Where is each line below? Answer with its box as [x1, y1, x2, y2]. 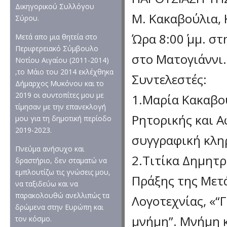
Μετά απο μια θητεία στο [15, 32, 97, 42]
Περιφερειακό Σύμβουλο [15, 44, 98, 53]
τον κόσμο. [15, 214, 52, 223]
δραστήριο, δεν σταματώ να [15, 156, 107, 165]
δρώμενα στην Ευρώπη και [15, 202, 103, 212]
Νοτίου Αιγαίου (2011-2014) [15, 55, 109, 65]
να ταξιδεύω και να [15, 179, 78, 188]
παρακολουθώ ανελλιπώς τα [15, 191, 109, 200]
